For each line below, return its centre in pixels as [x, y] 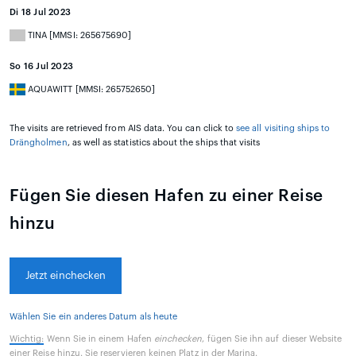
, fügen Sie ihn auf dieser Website [272, 339]
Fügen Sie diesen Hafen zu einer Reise [166, 195]
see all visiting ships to [283, 128]
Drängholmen [39, 142]
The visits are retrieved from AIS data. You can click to [123, 128]
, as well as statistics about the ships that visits [164, 142]
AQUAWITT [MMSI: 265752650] [91, 89]
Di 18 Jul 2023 [41, 12]
